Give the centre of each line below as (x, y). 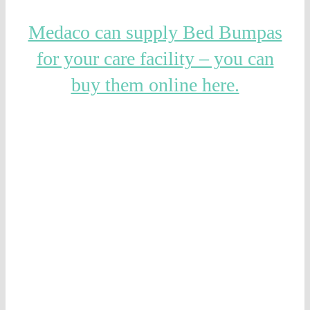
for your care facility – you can (155, 59)
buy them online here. (155, 85)
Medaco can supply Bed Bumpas (155, 33)
